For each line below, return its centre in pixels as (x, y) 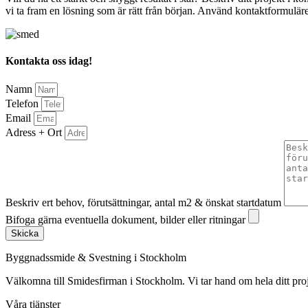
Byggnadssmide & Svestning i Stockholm (96, 257)
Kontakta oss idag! (49, 61)
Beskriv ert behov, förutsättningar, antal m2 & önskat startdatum (145, 202)
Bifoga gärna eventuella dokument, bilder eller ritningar (127, 219)
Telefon (23, 103)
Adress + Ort (35, 132)
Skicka (25, 233)
